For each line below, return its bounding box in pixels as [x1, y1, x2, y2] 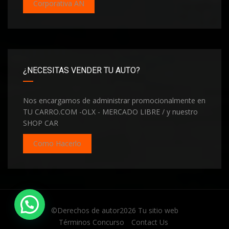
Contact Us [131, 217, 168, 227]
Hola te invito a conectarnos [60, 199, 170, 209]
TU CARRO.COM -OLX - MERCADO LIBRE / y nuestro [23, 106, 198, 117]
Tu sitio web [138, 205, 178, 215]
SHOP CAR [23, 118, 58, 128]
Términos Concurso [58, 217, 124, 227]
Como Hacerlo [33, 138, 81, 148]
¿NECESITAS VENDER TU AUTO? [23, 65, 140, 75]
